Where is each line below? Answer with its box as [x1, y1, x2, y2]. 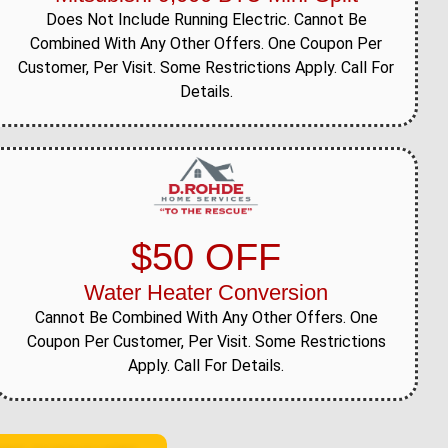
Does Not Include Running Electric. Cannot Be [45, 10, 367, 30]
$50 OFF [131, 235, 282, 278]
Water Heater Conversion [84, 279, 329, 305]
